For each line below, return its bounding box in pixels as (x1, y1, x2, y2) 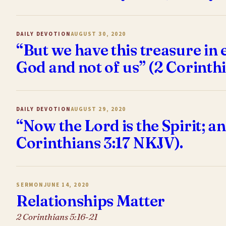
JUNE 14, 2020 (43, 181, 89, 189)
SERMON (16, 181, 44, 189)
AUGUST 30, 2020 (71, 30, 126, 38)
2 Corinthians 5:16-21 (16, 211, 97, 222)
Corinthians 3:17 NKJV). (16, 133, 184, 152)
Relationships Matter (16, 192, 165, 211)
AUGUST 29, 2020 (71, 105, 126, 114)
